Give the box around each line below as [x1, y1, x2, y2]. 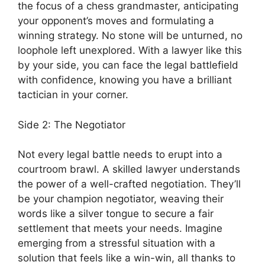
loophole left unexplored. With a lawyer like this [18, 44, 242, 56]
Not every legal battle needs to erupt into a [18, 148, 222, 160]
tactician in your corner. [18, 89, 128, 101]
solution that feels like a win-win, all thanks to [18, 252, 235, 264]
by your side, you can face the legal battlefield [18, 59, 238, 71]
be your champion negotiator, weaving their [18, 193, 224, 205]
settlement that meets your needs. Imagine [18, 222, 222, 234]
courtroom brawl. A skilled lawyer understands [18, 163, 240, 175]
